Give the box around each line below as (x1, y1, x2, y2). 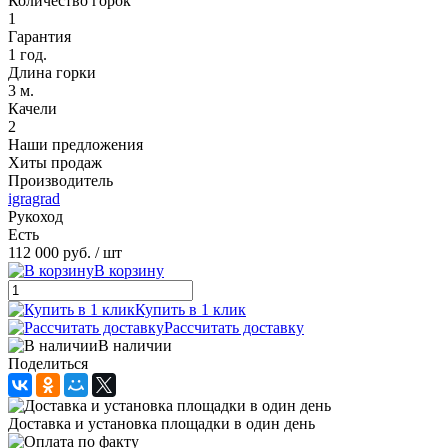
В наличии (98, 336, 172, 354)
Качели (8, 99, 57, 117)
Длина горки (8, 63, 96, 81)
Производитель (8, 171, 113, 189)
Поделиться (8, 354, 88, 372)
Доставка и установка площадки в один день (8, 414, 315, 432)
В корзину (94, 261, 164, 279)
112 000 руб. (8, 243, 91, 261)
